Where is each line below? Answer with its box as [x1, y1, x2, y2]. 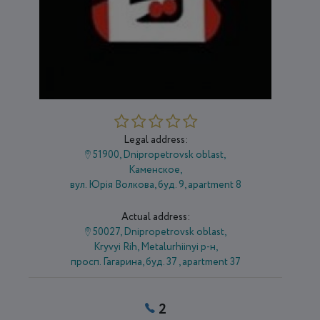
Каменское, [129, 163, 183, 178]
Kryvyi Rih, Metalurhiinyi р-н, [93, 240, 218, 255]
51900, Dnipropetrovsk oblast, [91, 148, 226, 163]
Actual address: [121, 210, 190, 225]
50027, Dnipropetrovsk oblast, [90, 225, 226, 240]
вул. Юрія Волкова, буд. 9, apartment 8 [69, 178, 241, 193]
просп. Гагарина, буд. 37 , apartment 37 [70, 255, 241, 270]
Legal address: [123, 133, 188, 148]
